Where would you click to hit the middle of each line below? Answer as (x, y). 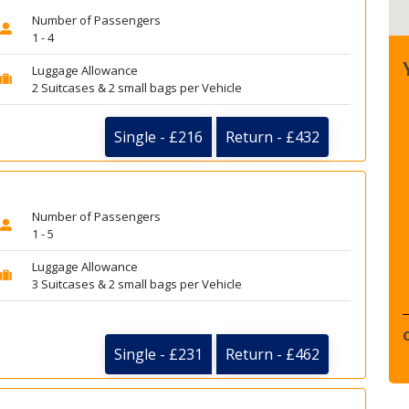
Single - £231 (158, 355)
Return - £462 (273, 355)
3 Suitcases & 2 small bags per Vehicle (136, 284)
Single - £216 (158, 136)
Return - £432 (273, 136)
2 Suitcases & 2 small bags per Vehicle (136, 88)
